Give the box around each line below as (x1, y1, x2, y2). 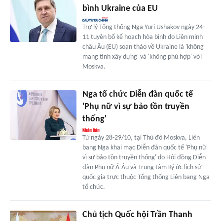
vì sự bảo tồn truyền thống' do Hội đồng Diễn (82, 154, 206, 162)
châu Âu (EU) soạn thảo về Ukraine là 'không (82, 43, 204, 51)
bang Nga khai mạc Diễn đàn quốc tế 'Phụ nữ (82, 144, 206, 152)
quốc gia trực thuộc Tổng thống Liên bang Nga (82, 174, 210, 182)
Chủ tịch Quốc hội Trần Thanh (82, 210, 192, 220)
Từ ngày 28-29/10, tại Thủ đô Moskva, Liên (82, 134, 200, 142)
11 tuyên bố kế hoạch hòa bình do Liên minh (82, 34, 203, 41)
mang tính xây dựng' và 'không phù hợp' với (82, 53, 202, 61)
